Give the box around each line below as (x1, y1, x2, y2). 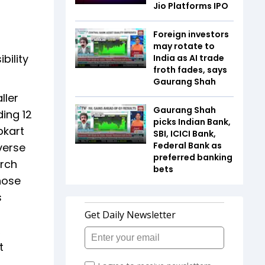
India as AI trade (153, 51, 224, 64)
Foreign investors (153, 28, 229, 40)
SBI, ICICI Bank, (153, 127, 216, 140)
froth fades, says (153, 63, 227, 76)
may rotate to (153, 40, 215, 52)
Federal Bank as (153, 139, 222, 151)
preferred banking (153, 151, 232, 163)
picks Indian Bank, (153, 115, 231, 128)
